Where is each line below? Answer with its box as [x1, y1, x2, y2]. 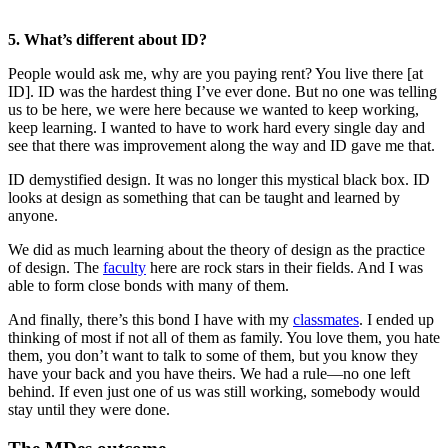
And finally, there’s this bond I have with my [8, 310, 293, 328]
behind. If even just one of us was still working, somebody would [8, 382, 420, 400]
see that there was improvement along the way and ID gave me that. [8, 136, 435, 154]
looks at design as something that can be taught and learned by [8, 188, 400, 206]
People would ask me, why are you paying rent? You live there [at [8, 64, 423, 82]
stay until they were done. [8, 400, 170, 418]
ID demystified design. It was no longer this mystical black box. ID [8, 170, 430, 188]
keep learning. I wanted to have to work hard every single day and [8, 118, 425, 136]
